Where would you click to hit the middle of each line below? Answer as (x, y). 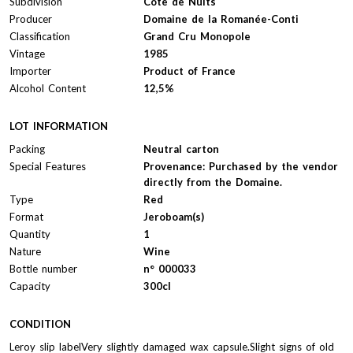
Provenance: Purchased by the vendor (241, 166)
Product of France (190, 71)
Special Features (48, 166)
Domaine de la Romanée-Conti (221, 19)
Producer (31, 19)
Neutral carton (181, 149)
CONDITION (40, 323)
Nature (25, 251)
